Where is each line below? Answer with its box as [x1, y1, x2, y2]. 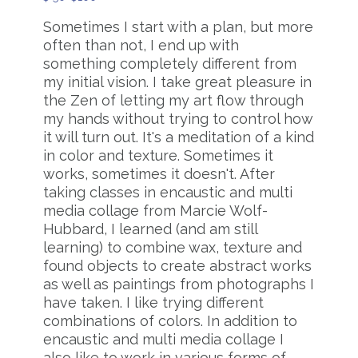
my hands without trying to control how [43, 110, 312, 128]
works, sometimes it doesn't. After [43, 165, 275, 183]
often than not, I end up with [43, 37, 239, 54]
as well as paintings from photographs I [43, 276, 314, 293]
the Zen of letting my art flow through [43, 92, 304, 109]
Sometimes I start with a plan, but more [43, 18, 313, 36]
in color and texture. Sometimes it [43, 147, 273, 165]
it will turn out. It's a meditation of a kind [43, 129, 314, 146]
